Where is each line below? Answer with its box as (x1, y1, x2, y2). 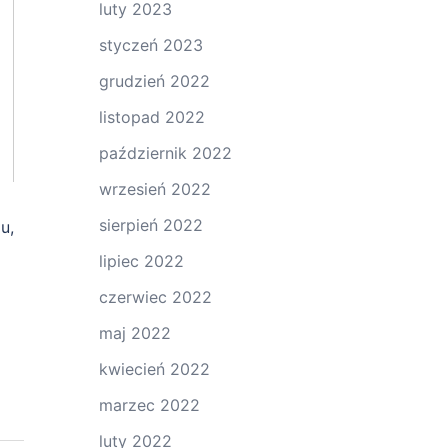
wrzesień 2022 (98, 179, 211, 199)
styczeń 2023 (98, 35, 203, 55)
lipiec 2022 (98, 251, 184, 271)
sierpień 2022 (98, 215, 203, 235)
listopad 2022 (98, 107, 205, 127)
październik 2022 (98, 143, 232, 163)
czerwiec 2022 (98, 287, 212, 307)
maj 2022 (98, 323, 171, 343)
